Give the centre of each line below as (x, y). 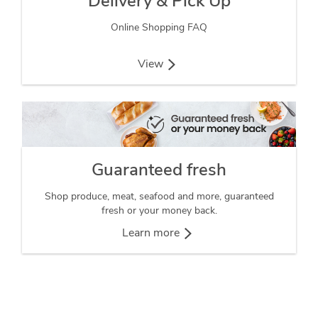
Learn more (150, 232)
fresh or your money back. (159, 210)
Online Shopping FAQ (159, 27)
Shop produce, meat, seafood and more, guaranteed (159, 196)
